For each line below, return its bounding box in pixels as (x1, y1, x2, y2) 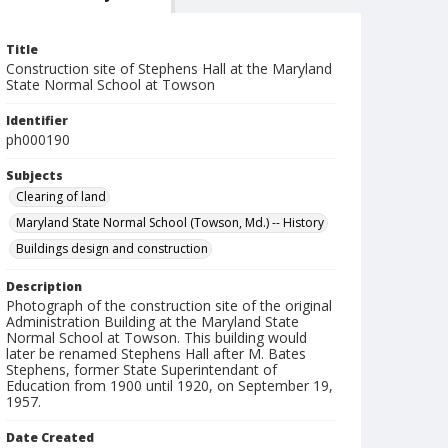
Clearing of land (16, 188, 106, 205)
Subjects (6, 167, 63, 184)
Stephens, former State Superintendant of (6, 360, 277, 379)
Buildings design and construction (16, 240, 208, 257)
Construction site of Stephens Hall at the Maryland (6, 59, 332, 78)
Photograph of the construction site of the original (6, 296, 332, 315)
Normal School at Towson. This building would (6, 328, 307, 347)
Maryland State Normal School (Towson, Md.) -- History (16, 214, 324, 231)
